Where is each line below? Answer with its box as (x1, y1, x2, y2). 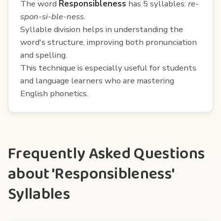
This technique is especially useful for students (20, 62, 196, 74)
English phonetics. (20, 87, 88, 99)
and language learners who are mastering (20, 74, 174, 86)
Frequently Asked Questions (8, 141, 205, 167)
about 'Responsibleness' (8, 161, 174, 187)
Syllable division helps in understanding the (20, 23, 183, 35)
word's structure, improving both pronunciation (20, 36, 197, 48)
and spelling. (20, 49, 67, 61)
